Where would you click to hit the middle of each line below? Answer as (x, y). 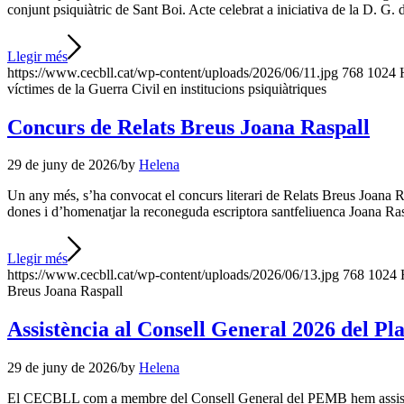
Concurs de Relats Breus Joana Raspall (188, 127)
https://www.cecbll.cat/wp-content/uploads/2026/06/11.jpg (173, 72)
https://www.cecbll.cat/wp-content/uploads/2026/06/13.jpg (173, 275)
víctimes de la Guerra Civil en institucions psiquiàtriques (167, 88)
